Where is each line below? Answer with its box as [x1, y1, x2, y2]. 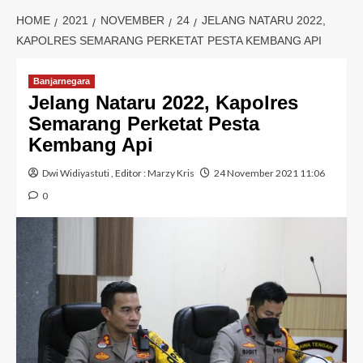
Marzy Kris [147, 167, 194, 179]
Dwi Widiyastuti [42, 167, 109, 179]
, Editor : [109, 167, 147, 179]
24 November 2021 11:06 [214, 167, 325, 179]
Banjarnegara [33, 76, 90, 86]
